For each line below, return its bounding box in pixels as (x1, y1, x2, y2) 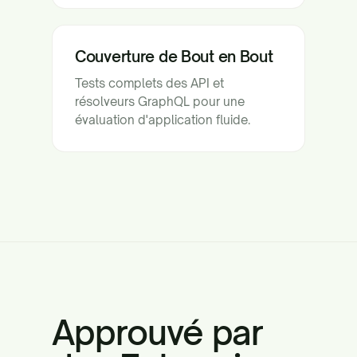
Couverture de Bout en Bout (75, 46, 273, 66)
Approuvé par (52, 311, 264, 353)
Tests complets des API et (75, 75, 224, 91)
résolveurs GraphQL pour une (75, 93, 245, 109)
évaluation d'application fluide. (75, 112, 250, 127)
